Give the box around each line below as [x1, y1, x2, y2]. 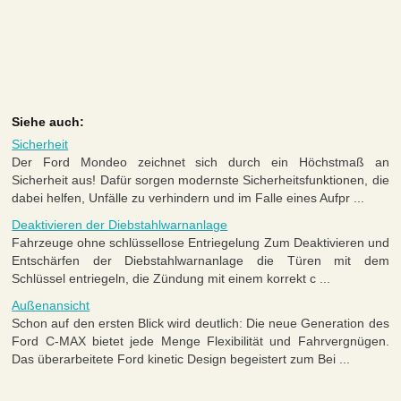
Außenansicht [12, 298, 90, 313]
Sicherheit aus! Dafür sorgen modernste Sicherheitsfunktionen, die [12, 173, 389, 188]
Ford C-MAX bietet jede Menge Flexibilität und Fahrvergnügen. [12, 334, 389, 349]
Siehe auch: [12, 115, 85, 130]
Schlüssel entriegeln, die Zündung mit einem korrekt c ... [12, 271, 331, 286]
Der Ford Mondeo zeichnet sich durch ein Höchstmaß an [12, 155, 389, 170]
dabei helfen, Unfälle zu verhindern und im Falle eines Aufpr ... [12, 191, 365, 206]
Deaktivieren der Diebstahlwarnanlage [12, 218, 228, 233]
